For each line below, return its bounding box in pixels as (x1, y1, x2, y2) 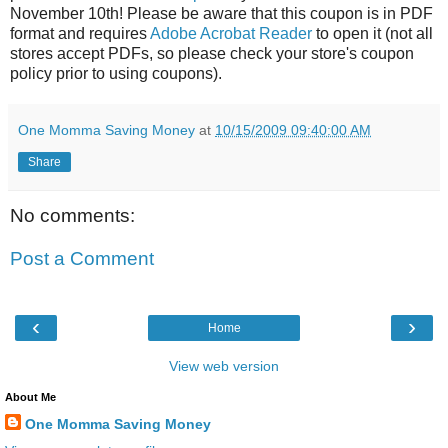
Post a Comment (10, 248, 154, 270)
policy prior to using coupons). (10, 64, 222, 82)
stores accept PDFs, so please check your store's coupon (10, 44, 414, 62)
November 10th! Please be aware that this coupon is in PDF (10, 4, 433, 22)
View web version (169, 357, 279, 374)
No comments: (10, 204, 135, 226)
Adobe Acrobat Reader (150, 24, 312, 42)
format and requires (10, 24, 150, 42)
